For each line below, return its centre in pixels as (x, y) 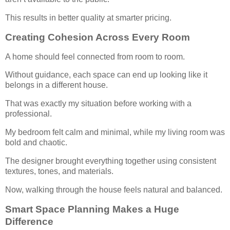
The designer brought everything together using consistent (111, 161)
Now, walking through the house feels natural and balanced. (114, 189)
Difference (29, 221)
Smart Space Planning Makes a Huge (92, 209)
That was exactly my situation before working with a (98, 104)
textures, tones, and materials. (59, 171)
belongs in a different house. (56, 85)
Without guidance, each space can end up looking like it (106, 75)
